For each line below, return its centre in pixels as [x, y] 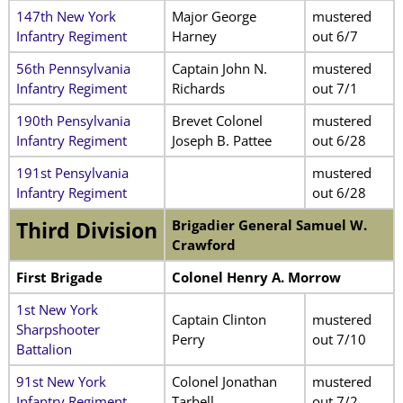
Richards [198, 89]
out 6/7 [335, 36]
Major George [214, 17]
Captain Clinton [219, 320]
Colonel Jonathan [224, 382]
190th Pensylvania [73, 121]
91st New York [61, 382]
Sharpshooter [58, 330]
